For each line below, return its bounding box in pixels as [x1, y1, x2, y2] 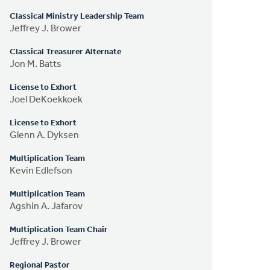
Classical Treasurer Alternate [10, 47, 122, 57]
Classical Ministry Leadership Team [10, 11, 145, 21]
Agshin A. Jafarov [10, 201, 83, 212]
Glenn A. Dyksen [10, 130, 80, 140]
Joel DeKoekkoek [10, 95, 83, 105]
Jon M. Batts [10, 59, 62, 69]
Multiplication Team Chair [10, 225, 108, 234]
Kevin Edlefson [10, 166, 73, 176]
